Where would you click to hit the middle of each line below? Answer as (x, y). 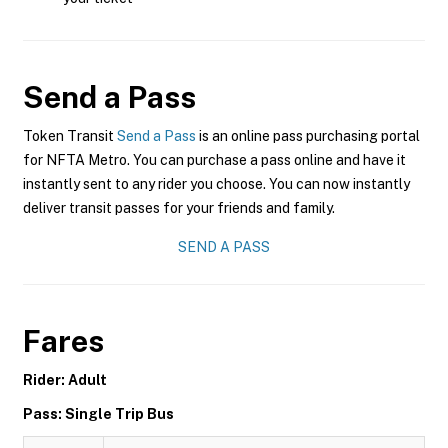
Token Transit (70, 136)
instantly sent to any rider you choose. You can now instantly (216, 184)
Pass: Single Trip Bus (98, 414)
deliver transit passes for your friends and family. (179, 208)
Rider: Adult (65, 380)
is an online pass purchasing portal (308, 136)
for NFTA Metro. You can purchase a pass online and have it (214, 160)
